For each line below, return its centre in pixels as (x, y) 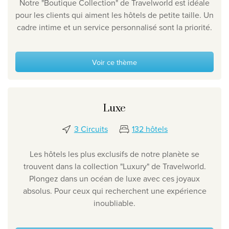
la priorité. (194, 27)
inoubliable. (114, 203)
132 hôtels (150, 129)
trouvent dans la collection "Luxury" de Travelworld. (114, 166)
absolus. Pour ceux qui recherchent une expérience (114, 191)
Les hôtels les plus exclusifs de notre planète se (114, 154)
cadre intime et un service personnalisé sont (97, 27)
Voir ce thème (114, 62)
